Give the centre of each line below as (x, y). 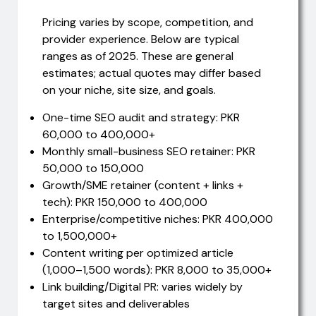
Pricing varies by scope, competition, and (148, 23)
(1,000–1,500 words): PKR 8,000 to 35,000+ (157, 269)
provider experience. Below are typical (141, 39)
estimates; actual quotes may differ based (152, 73)
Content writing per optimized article (138, 253)
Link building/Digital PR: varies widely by (142, 286)
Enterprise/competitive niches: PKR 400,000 (158, 219)
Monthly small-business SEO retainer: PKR (149, 151)
